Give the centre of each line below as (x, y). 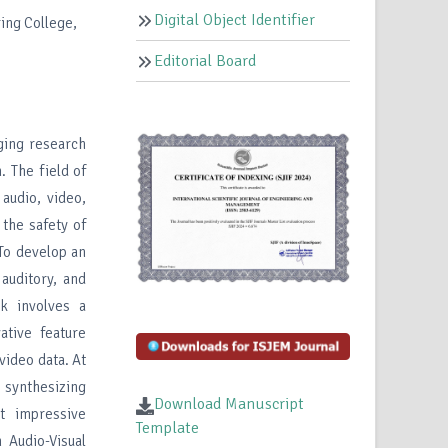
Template (168, 428)
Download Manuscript (229, 404)
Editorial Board (205, 61)
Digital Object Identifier (235, 20)
